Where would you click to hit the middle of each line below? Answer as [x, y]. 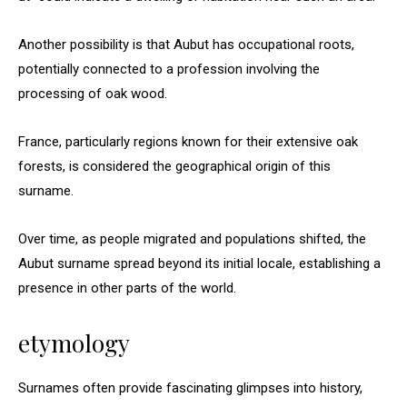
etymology [74, 343]
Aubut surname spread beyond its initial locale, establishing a [199, 263]
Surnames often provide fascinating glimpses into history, [190, 388]
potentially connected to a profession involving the [169, 69]
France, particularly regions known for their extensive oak [188, 142]
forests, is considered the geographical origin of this [174, 166]
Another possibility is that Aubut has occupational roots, [186, 45]
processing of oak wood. [93, 94]
